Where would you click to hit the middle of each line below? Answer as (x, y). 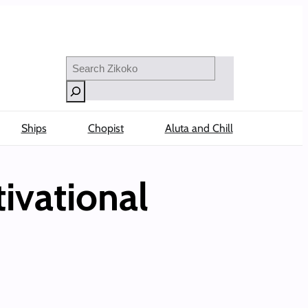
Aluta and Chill (199, 128)
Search (80, 62)
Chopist (106, 128)
